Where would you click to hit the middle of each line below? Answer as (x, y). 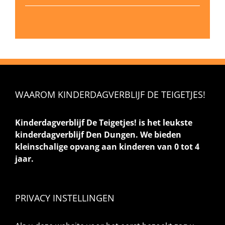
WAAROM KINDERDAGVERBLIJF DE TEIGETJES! (110, 94)
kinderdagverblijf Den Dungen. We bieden (98, 134)
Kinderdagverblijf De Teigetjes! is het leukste (104, 122)
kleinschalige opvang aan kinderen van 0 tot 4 (107, 146)
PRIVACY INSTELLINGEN (65, 198)
